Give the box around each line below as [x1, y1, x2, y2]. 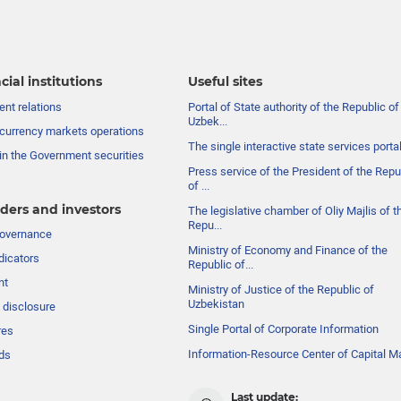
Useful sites [188, 73, 263, 90]
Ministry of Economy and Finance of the [188, 243, 388, 258]
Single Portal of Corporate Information [188, 322, 380, 337]
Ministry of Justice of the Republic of [188, 283, 375, 297]
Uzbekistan [188, 297, 245, 311]
